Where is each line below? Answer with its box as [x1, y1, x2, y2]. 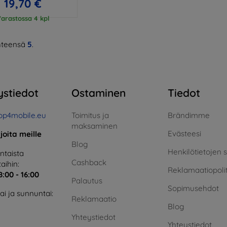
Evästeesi [168, 128, 201, 138]
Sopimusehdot [168, 183, 219, 193]
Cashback [71, 157, 106, 167]
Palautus [71, 175, 102, 185]
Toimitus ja [71, 110, 109, 120]
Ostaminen [71, 86, 126, 99]
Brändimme [168, 110, 210, 120]
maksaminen [71, 121, 118, 131]
